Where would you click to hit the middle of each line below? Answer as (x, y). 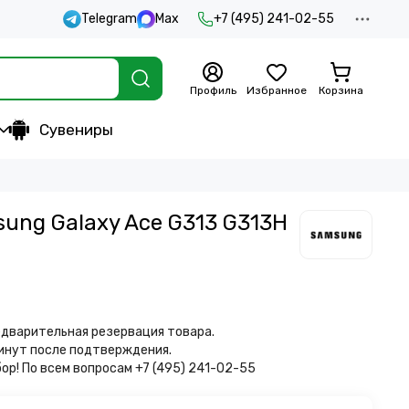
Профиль (213, 90)
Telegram (109, 19)
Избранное (277, 90)
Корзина (341, 90)
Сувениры (76, 130)
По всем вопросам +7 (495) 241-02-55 (139, 368)
